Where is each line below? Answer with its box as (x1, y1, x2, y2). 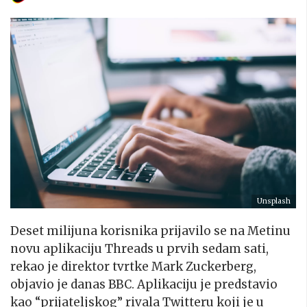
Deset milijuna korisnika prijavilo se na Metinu (10, 223, 291, 238)
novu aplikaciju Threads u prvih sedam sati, (10, 241, 269, 256)
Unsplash (257, 196, 291, 206)
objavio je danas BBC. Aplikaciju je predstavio (10, 276, 278, 292)
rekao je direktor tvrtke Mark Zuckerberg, (10, 258, 256, 274)
